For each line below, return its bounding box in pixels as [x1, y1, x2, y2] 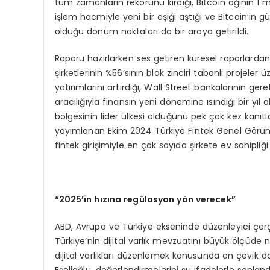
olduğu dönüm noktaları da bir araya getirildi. [54, 25, 249, 37]
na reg [110, 193, 139, 206]
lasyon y [144, 193, 182, 206]
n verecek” [187, 193, 236, 206]
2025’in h [58, 193, 100, 206]
